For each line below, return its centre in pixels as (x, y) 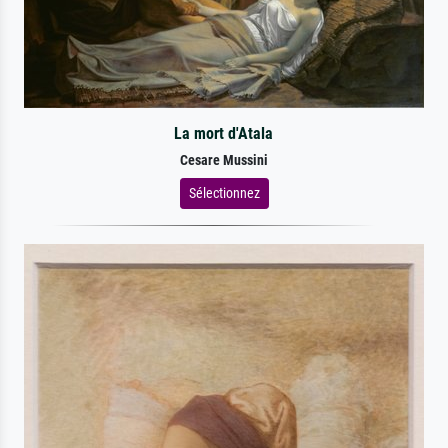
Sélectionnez (224, 192)
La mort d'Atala (224, 133)
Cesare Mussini (224, 160)
